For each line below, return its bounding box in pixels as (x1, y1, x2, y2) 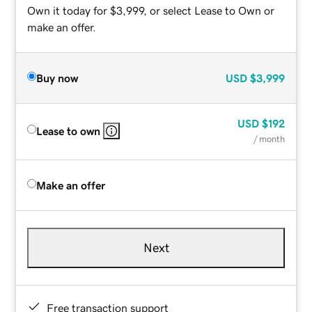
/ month (253, 134, 285, 143)
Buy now (36, 72, 79, 84)
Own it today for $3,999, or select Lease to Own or (27, 4, 275, 16)
